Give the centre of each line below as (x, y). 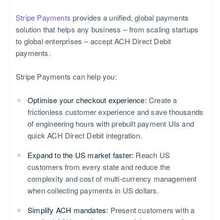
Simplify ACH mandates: (68, 210)
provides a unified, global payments (130, 17)
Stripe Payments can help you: (66, 76)
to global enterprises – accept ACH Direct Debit (94, 41)
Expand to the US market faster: (81, 155)
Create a (162, 100)
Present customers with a (151, 210)
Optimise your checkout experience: (87, 100)
